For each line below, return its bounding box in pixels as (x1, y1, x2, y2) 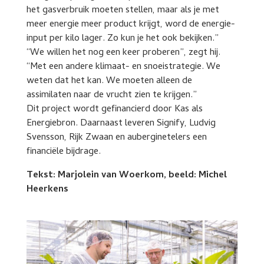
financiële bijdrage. (26, 144, 101, 160)
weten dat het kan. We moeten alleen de (26, 73, 192, 89)
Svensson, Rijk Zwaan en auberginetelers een (26, 130, 207, 146)
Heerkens (26, 181, 68, 197)
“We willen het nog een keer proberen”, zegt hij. (26, 45, 220, 61)
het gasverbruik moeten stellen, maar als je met (26, 2, 219, 18)
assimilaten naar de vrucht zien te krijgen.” (26, 87, 197, 103)
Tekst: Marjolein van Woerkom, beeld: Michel (26, 167, 227, 183)
